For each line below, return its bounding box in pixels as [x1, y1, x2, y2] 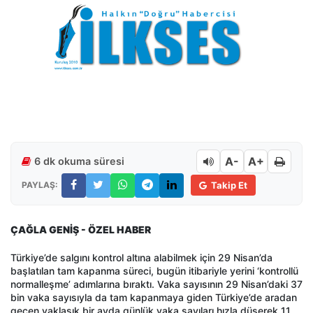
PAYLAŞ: [22, 180, 58, 190]
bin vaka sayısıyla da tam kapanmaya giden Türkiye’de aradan [10, 291, 297, 303]
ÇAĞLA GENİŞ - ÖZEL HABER [10, 223, 151, 235]
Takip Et [211, 180, 247, 191]
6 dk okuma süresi [34, 154, 124, 167]
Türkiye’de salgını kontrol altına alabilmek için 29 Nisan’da [10, 251, 272, 263]
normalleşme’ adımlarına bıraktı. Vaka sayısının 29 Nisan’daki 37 [10, 277, 303, 290]
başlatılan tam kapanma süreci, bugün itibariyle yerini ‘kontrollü [10, 264, 298, 277]
